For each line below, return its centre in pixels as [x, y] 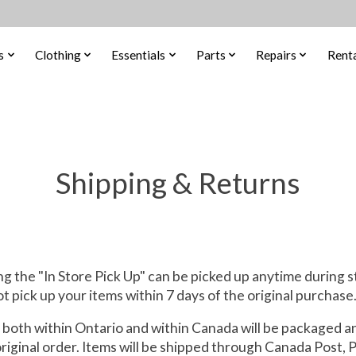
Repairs [277, 54]
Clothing [58, 54]
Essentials [139, 54]
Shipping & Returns [178, 182]
